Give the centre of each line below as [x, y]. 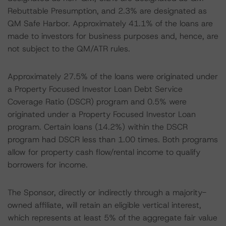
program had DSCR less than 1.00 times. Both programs [113, 139]
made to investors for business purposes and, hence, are [113, 36]
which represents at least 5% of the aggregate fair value [112, 218]
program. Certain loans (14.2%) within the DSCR [98, 127]
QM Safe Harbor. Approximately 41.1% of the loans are [110, 23]
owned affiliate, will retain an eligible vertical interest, [104, 205]
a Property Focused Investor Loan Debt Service [95, 89]
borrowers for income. [48, 165]
